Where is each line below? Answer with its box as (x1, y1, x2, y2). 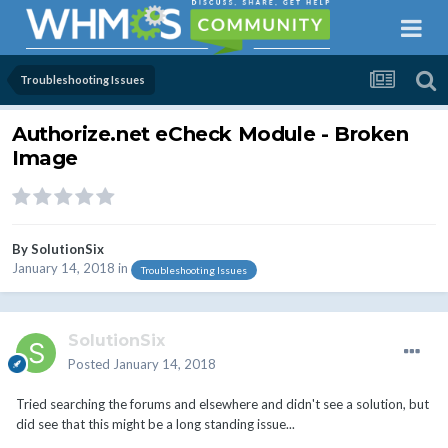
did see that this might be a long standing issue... (16, 416, 301, 433)
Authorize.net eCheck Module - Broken (12, 122, 409, 147)
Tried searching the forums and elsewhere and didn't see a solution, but (16, 396, 429, 413)
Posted (68, 356, 113, 373)
